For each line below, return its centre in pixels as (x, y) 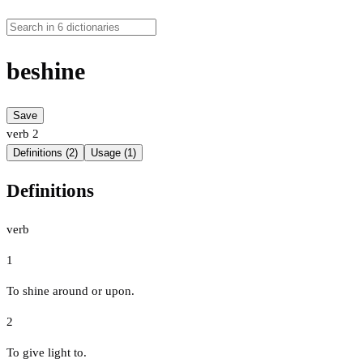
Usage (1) (113, 153)
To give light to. (47, 352)
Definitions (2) (45, 153)
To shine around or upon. (70, 290)
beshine (46, 71)
